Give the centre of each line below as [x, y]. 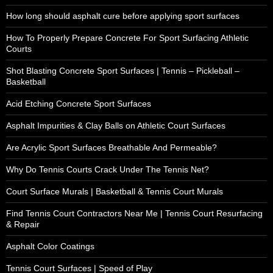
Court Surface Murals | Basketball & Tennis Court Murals [115, 191]
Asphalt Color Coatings [50, 246]
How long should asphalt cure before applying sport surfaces [123, 16]
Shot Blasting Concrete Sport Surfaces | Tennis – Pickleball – [123, 70]
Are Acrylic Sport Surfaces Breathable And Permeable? [112, 147]
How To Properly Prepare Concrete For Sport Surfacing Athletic [127, 37]
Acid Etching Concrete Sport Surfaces [79, 103]
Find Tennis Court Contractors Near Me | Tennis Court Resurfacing [134, 213]
